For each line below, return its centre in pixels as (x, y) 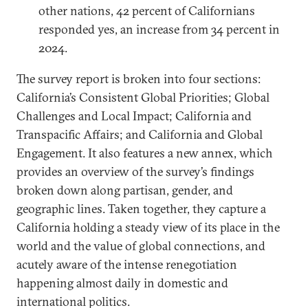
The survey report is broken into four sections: (139, 79)
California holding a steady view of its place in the (148, 227)
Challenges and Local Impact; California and (134, 116)
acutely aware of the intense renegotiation (127, 264)
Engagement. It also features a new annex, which (145, 153)
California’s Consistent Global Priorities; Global (143, 97)
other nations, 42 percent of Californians (147, 11)
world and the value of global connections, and (141, 246)
